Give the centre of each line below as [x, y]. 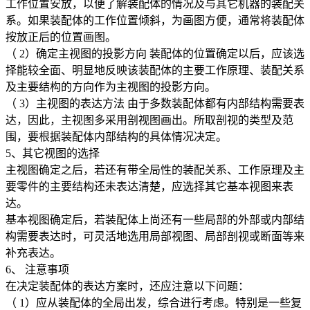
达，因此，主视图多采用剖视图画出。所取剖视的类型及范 [149, 120]
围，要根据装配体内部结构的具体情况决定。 [116, 137]
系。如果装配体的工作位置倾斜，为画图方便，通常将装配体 [155, 21]
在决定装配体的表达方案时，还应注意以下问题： [127, 286]
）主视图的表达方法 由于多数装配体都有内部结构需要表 [165, 104]
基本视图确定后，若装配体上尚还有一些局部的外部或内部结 [155, 220]
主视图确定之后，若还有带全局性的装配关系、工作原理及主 [155, 170]
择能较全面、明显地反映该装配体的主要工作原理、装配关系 [155, 71]
